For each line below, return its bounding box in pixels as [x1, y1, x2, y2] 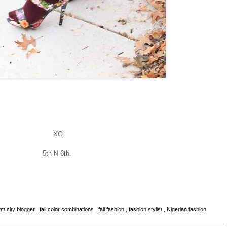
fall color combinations [40, 206, 95, 213]
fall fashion [98, 206, 126, 213]
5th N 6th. [42, 149, 73, 157]
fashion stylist [129, 206, 164, 213]
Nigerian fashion [167, 206, 206, 213]
